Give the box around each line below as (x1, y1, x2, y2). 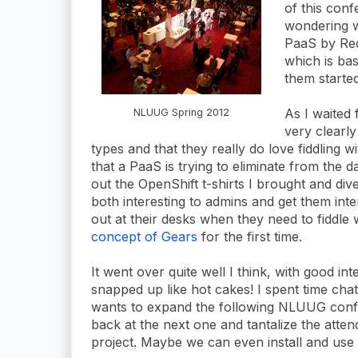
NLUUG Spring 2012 (133, 105, 229, 118)
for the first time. (197, 228, 302, 245)
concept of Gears (91, 228, 197, 245)
